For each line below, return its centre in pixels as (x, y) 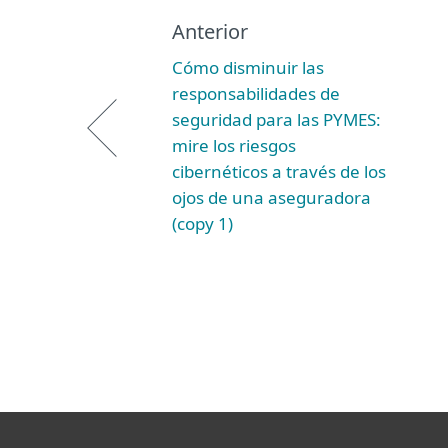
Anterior (210, 31)
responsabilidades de (256, 93)
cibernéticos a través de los (279, 171)
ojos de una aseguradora (271, 197)
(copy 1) (202, 223)
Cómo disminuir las (248, 67)
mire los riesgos (234, 145)
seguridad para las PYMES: (276, 119)
